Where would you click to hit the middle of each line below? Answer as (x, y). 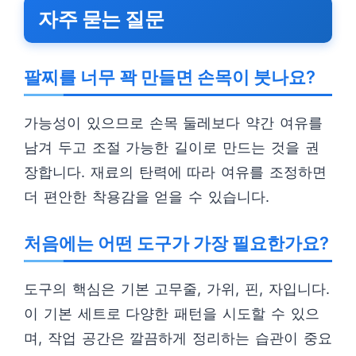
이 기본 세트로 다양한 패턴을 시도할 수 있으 (172, 313)
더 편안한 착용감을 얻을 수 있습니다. (147, 197)
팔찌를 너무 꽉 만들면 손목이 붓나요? (170, 77)
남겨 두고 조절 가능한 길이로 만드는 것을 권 (172, 147)
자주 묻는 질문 (101, 19)
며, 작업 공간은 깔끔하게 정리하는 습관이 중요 (178, 338)
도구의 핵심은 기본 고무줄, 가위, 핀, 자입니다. (177, 289)
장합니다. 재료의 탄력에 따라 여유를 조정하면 (175, 172)
